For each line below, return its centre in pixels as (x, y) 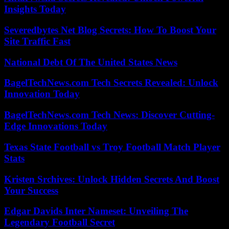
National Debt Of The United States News (91, 62)
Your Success (31, 190)
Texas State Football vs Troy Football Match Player (112, 147)
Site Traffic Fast (37, 41)
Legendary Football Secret (60, 222)
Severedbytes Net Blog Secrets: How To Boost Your (110, 30)
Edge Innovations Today (56, 126)
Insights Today (35, 9)
